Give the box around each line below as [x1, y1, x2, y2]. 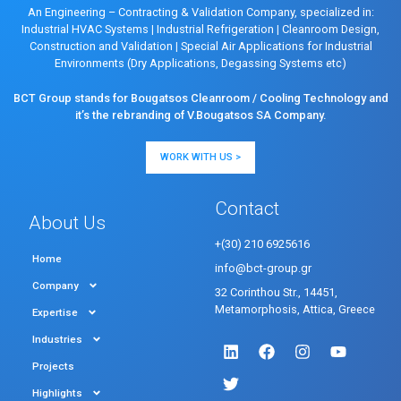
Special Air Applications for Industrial [177, 38, 372, 53]
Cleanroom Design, [279, 21, 380, 36]
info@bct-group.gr [215, 260, 311, 275]
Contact [215, 197, 279, 219]
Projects [32, 359, 74, 372]
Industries [32, 332, 82, 346]
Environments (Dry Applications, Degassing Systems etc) [55, 55, 346, 70]
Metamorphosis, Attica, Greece [215, 302, 375, 316]
